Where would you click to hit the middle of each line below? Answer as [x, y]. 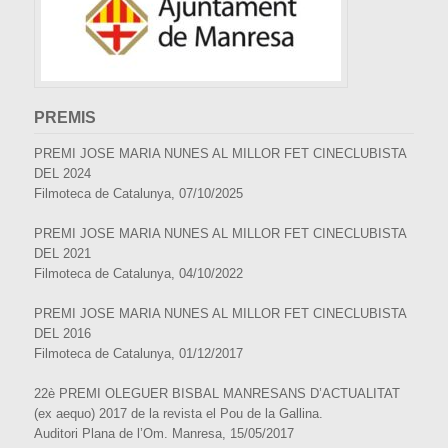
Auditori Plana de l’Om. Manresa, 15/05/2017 [164, 434]
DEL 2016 [62, 334]
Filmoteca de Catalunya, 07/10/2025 [138, 194]
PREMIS [65, 118]
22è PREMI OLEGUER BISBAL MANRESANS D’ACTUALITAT [217, 394]
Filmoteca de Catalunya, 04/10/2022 [138, 274]
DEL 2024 [62, 174]
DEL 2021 [62, 254]
